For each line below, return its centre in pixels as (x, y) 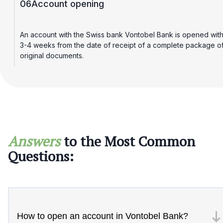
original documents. (52, 55)
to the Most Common (129, 141)
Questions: (41, 156)
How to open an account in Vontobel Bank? (103, 216)
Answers (34, 141)
